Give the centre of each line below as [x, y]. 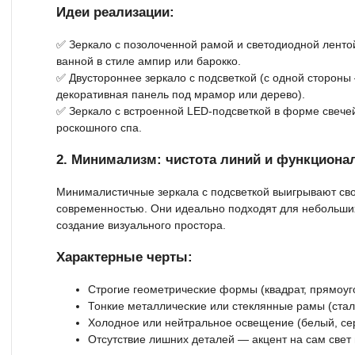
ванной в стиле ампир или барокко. [149, 61]
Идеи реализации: [115, 12]
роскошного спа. [99, 127]
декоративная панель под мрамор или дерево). [181, 94]
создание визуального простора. [141, 225]
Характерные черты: [124, 257]
